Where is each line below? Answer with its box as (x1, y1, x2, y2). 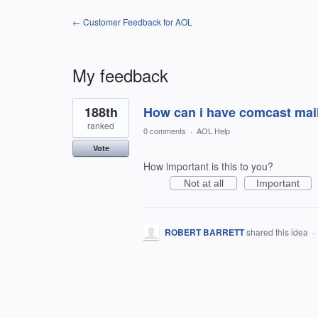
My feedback (72, 62, 168, 87)
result (72, 106, 97, 120)
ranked (87, 119, 114, 131)
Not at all (183, 177, 224, 189)
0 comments (143, 125, 186, 136)
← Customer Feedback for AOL (72, 16, 192, 28)
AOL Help (197, 125, 230, 136)
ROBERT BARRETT (165, 226, 244, 238)
